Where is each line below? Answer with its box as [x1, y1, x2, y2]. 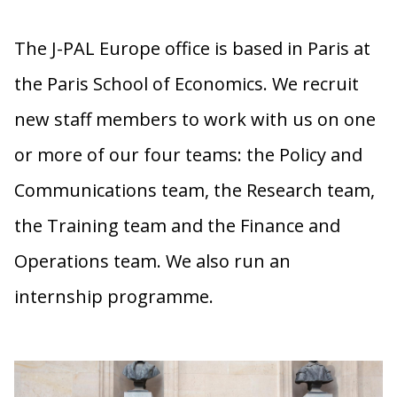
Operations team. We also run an [14, 249, 291, 274]
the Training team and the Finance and [14, 214, 340, 238]
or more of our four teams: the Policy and [14, 143, 362, 167]
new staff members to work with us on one [14, 107, 376, 132]
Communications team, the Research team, [14, 178, 375, 203]
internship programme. [14, 284, 222, 309]
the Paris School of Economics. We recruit [14, 72, 359, 97]
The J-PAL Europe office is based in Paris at [14, 36, 370, 61]
